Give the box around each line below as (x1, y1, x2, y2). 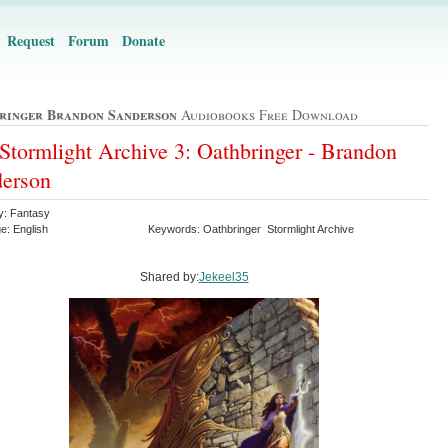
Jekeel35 (198, 269, 249, 284)
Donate (122, 30, 165, 51)
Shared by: (139, 269, 199, 284)
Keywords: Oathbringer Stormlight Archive (148, 222, 357, 235)
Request (7, 30, 55, 51)
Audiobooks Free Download (177, 105, 358, 125)
